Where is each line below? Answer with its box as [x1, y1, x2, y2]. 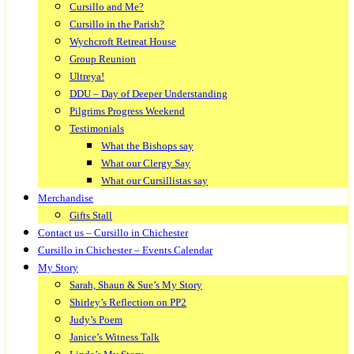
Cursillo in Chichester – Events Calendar [38, 244, 213, 256]
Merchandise [38, 192, 93, 204]
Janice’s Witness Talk [70, 331, 160, 343]
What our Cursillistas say [101, 175, 208, 186]
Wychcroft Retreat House [70, 36, 176, 47]
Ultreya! [70, 70, 104, 82]
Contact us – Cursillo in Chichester [38, 227, 188, 239]
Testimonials [70, 122, 124, 134]
